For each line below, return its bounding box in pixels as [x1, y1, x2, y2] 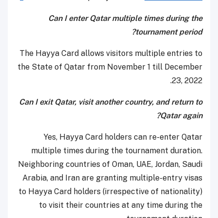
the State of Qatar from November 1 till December [18, 62, 202, 72]
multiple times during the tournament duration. [31, 146, 202, 156]
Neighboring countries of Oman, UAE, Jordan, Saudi [18, 160, 202, 169]
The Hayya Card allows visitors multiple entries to [19, 49, 202, 58]
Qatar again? [160, 111, 202, 121]
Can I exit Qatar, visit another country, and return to [19, 97, 202, 107]
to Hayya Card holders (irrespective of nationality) [18, 187, 202, 197]
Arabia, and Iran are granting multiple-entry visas [22, 173, 202, 183]
